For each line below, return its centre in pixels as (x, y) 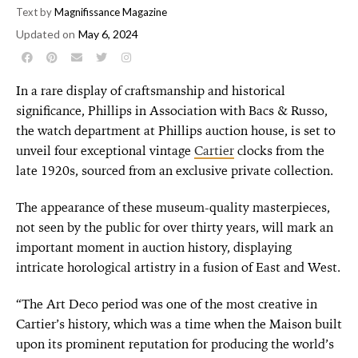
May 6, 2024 (108, 34)
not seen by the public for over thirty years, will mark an (175, 227)
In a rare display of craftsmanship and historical (151, 90)
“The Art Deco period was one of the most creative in (167, 304)
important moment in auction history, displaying (154, 247)
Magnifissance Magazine (109, 12)
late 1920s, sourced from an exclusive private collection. (175, 170)
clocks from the (279, 150)
